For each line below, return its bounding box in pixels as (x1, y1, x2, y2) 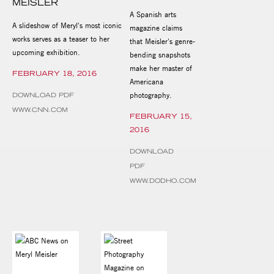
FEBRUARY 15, (129, 111, 192, 120)
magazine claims (129, 22, 182, 32)
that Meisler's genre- (129, 35, 195, 46)
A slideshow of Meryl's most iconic (12, 20, 122, 30)
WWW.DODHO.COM (129, 176, 196, 185)
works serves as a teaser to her (12, 33, 109, 43)
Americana (129, 76, 163, 86)
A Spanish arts (129, 9, 176, 19)
